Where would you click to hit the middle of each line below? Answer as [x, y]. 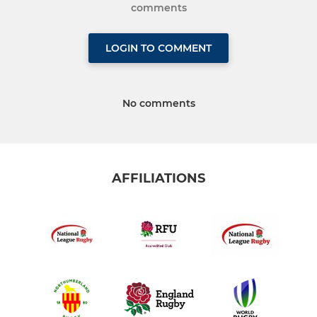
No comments [158, 104]
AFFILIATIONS [158, 179]
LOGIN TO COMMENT [158, 48]
